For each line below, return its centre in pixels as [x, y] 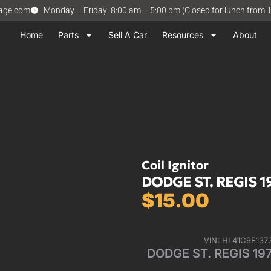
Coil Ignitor [175, 165]
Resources [183, 35]
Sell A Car [128, 35]
